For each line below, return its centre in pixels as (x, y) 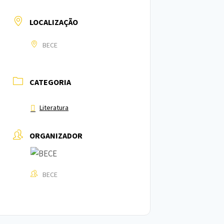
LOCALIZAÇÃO (54, 22)
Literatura (54, 107)
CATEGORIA (50, 82)
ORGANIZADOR (56, 135)
